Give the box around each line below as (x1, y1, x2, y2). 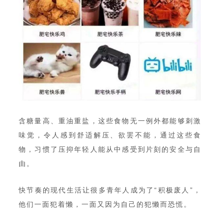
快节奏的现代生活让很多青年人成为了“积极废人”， (19, 186, 201, 194)
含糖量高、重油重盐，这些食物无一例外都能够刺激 (19, 116, 201, 125)
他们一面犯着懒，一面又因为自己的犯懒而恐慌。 (19, 200, 192, 208)
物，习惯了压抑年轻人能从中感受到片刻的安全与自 (19, 145, 201, 153)
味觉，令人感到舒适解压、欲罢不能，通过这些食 (19, 131, 201, 139)
